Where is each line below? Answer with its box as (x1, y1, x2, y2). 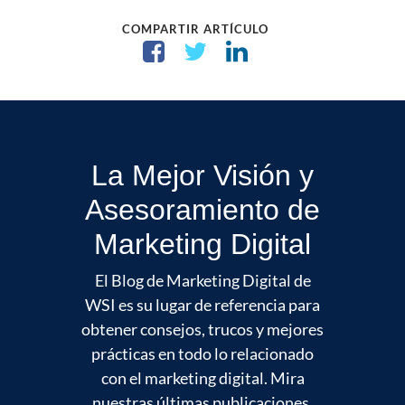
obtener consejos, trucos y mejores (81, 319, 324, 340)
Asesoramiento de (85, 193, 320, 227)
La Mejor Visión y (91, 159, 314, 193)
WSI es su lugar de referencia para (85, 295, 320, 316)
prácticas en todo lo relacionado (91, 344, 314, 364)
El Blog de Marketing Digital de (94, 270, 311, 291)
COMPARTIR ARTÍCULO (122, 22, 268, 37)
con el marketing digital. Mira (100, 368, 305, 389)
